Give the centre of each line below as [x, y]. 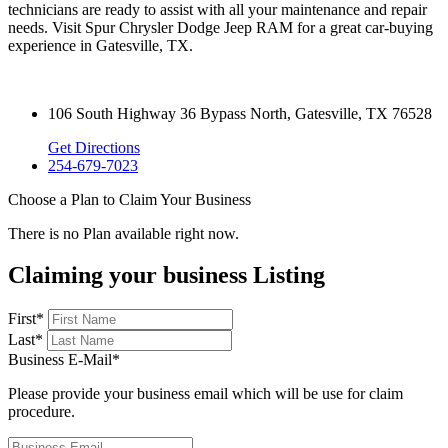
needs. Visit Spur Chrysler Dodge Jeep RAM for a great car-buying [220, 27]
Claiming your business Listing [166, 275]
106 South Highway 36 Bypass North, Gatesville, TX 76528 [240, 113]
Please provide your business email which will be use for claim [205, 394]
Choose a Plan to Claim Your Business [129, 199]
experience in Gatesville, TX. [100, 45]
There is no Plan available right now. [123, 233]
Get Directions [94, 147]
